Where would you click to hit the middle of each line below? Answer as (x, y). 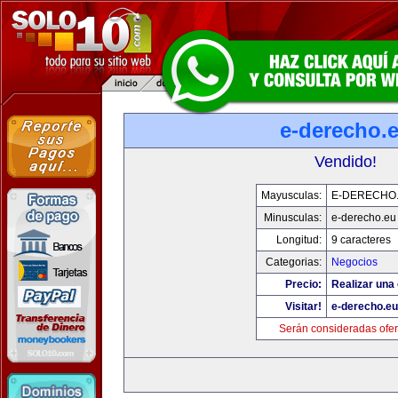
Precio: (303, 284)
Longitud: (298, 240)
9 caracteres (361, 240)
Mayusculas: (291, 195)
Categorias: (293, 262)
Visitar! (303, 306)
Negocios (354, 262)
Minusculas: (292, 218)
